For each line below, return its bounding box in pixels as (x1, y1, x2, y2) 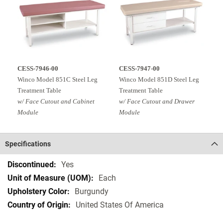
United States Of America (76, 200, 164, 210)
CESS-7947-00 (119, 65, 160, 72)
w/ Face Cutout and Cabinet (17, 98, 95, 105)
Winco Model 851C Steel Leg (17, 76, 98, 83)
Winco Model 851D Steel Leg (119, 76, 199, 83)
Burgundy (75, 187, 109, 196)
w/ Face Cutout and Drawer (119, 98, 195, 105)
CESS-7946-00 (17, 65, 58, 72)
